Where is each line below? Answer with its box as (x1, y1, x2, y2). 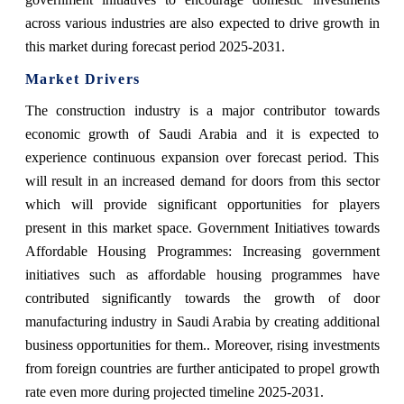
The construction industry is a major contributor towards (24, 102, 380, 118)
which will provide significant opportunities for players (24, 196, 380, 212)
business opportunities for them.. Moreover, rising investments (24, 336, 380, 353)
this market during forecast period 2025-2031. (24, 38, 285, 54)
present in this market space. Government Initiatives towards (24, 219, 380, 235)
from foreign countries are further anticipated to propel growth (24, 360, 380, 376)
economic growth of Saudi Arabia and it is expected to (24, 125, 380, 142)
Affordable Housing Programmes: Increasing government (24, 243, 380, 259)
